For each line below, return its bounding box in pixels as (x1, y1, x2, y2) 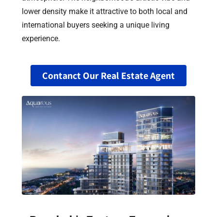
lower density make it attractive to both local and (22, 6, 187, 16)
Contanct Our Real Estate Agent (42, 69, 175, 82)
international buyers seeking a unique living (22, 20, 170, 30)
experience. (22, 33, 60, 43)
